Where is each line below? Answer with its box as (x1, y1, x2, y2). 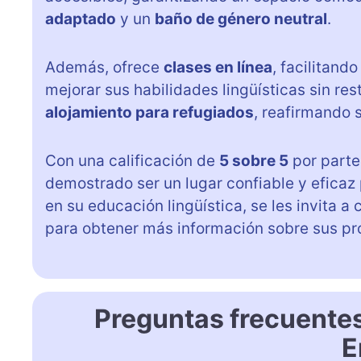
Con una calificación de (45, 151, 219, 170)
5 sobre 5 (219, 151, 288, 170)
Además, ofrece (45, 57, 164, 77)
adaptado (45, 9, 116, 28)
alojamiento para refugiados (45, 102, 254, 122)
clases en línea (164, 57, 272, 77)
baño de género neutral (155, 9, 327, 28)
